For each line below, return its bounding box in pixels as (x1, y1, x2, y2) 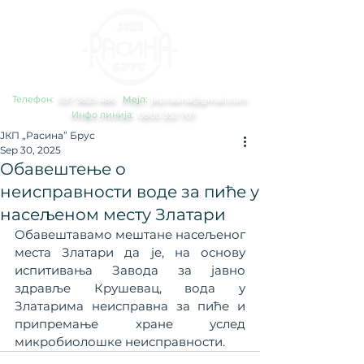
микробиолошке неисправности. (15, 334, 225, 349)
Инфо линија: (71, 109, 133, 120)
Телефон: (12, 93, 56, 105)
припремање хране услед (15, 316, 245, 331)
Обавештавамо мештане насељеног (15, 227, 245, 242)
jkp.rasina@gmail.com (151, 93, 249, 105)
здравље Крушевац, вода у (15, 280, 245, 296)
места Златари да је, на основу (15, 245, 245, 260)
